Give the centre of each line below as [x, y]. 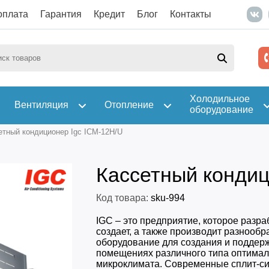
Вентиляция [41, 104]
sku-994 [166, 198]
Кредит [109, 14]
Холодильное [219, 99]
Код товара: [122, 198]
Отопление [129, 104]
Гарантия [61, 14]
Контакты [190, 14]
